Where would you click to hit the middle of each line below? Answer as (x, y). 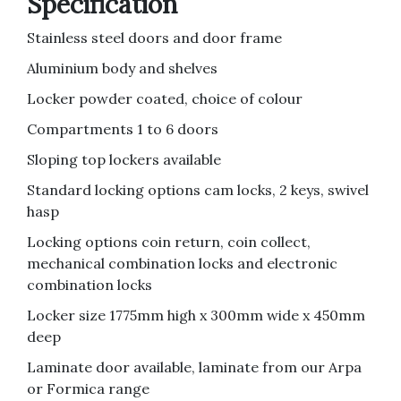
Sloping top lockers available (124, 159)
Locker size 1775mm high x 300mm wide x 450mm (196, 315)
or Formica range (88, 388)
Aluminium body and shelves (122, 68)
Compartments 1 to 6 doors (123, 129)
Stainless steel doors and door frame (154, 38)
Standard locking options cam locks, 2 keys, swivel (198, 190)
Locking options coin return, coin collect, (169, 242)
